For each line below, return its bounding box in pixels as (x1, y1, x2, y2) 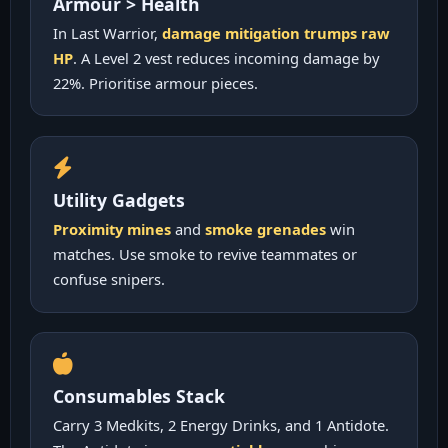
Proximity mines (53, 219, 172, 240)
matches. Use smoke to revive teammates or (53, 244, 358, 265)
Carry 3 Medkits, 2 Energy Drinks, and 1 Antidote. (53, 415, 390, 436)
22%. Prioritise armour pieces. (53, 73, 259, 94)
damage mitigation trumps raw (162, 23, 391, 44)
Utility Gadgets (53, 187, 186, 212)
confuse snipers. (53, 269, 166, 290)
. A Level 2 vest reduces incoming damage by (73, 48, 381, 69)
